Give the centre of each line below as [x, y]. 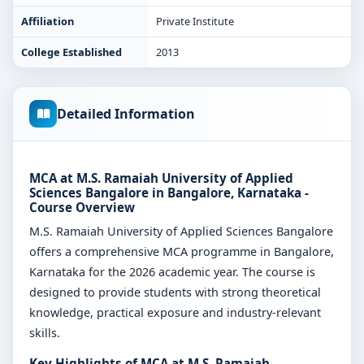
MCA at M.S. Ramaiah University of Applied [161, 178]
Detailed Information [126, 114]
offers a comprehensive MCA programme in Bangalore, [182, 251]
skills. [45, 333]
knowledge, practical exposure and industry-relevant [175, 312]
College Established [71, 52]
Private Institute [195, 21]
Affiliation [48, 21]
